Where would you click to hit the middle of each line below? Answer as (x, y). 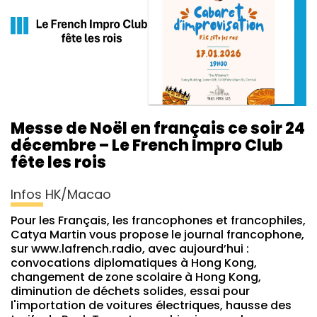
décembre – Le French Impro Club (147, 145)
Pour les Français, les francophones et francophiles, (158, 220)
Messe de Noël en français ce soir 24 (158, 128)
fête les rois (58, 162)
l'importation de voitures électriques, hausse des (151, 305)
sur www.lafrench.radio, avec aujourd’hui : (130, 248)
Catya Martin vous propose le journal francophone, (157, 234)
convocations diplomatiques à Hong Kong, (134, 263)
